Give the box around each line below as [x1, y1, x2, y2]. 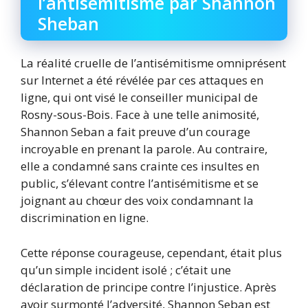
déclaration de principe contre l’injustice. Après [21, 278, 276, 295]
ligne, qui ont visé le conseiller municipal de [21, 89, 258, 106]
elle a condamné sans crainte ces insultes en [21, 158, 259, 175]
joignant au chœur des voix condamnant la [21, 192, 254, 209]
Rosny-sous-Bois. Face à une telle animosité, [21, 107, 259, 123]
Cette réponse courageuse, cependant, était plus [21, 244, 282, 261]
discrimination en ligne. [21, 210, 148, 226]
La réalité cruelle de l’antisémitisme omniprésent [21, 55, 286, 71]
